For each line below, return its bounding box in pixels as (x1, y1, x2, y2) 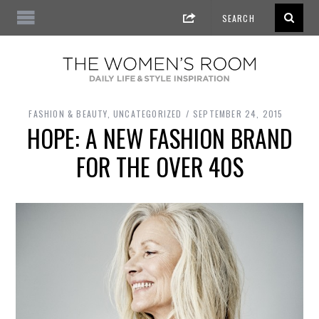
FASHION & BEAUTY (28, 108, 108, 120)
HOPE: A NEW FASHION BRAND (26, 120, 293, 157)
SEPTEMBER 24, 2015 (192, 108, 283, 120)
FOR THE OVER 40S (75, 149, 244, 185)
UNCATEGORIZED (113, 108, 182, 120)
